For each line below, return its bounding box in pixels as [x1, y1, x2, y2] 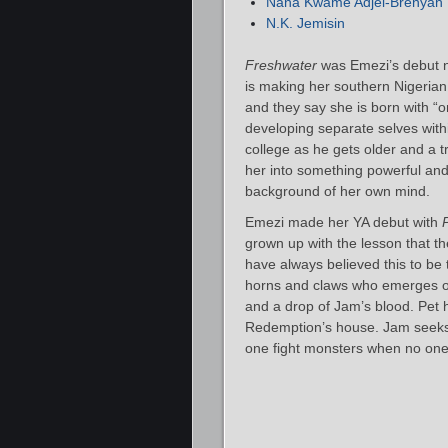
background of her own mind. [245, 182, 430, 199]
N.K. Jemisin [266, 14, 345, 31]
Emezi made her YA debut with [245, 213, 442, 230]
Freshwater [245, 56, 317, 73]
